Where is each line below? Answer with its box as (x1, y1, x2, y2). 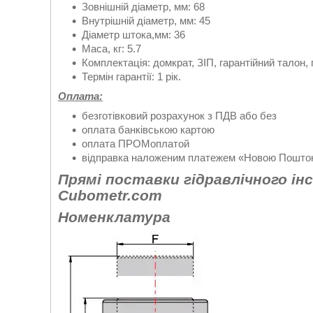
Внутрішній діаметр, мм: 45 (82, 15, 210, 27)
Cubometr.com (58, 187, 162, 203)
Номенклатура (58, 209, 170, 226)
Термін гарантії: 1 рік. (82, 71, 181, 83)
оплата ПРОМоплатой (82, 138, 189, 150)
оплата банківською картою (82, 124, 214, 136)
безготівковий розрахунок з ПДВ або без (82, 110, 277, 122)
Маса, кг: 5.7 (82, 43, 141, 55)
